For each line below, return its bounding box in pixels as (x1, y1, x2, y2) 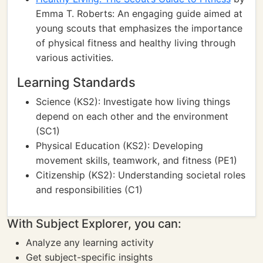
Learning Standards (17, 75, 136, 90)
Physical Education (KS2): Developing (36, 140, 203, 151)
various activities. (36, 52, 113, 63)
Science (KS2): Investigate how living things (36, 96, 230, 107)
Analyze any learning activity (26, 237, 154, 248)
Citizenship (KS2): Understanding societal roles (36, 169, 245, 181)
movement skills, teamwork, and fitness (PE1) (36, 154, 237, 166)
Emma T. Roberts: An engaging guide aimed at (36, 8, 242, 19)
